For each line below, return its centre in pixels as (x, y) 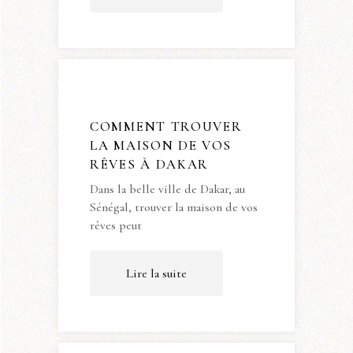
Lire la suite (156, 274)
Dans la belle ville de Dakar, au (167, 190)
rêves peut (116, 226)
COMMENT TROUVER (166, 126)
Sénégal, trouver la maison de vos (174, 208)
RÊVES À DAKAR (150, 164)
